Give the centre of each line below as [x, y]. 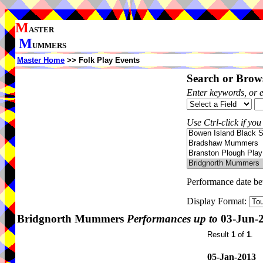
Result [219, 235]
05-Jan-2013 [232, 257]
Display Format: [218, 201]
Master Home [41, 60]
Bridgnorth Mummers [72, 219]
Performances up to [172, 219]
